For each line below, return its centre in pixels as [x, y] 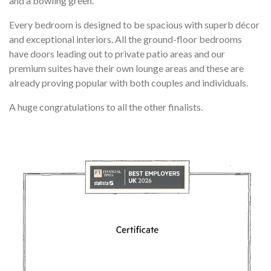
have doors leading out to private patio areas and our [117, 53]
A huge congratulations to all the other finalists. [106, 106]
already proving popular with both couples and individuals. [129, 82]
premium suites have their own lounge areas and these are [126, 68]
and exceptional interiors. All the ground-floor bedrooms [126, 39]
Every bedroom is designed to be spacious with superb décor [134, 24]
